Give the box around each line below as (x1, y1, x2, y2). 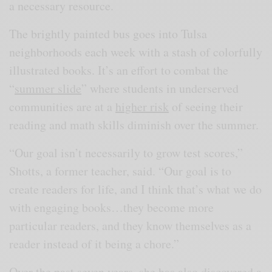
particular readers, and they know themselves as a (9, 217, 252, 234)
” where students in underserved (81, 80, 239, 97)
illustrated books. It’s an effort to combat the (9, 61, 229, 78)
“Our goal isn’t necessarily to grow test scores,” (9, 144, 243, 161)
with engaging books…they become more (9, 199, 214, 216)
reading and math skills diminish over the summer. (9, 116, 259, 133)
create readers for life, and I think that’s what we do (9, 180, 262, 197)
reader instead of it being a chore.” (9, 235, 180, 252)
